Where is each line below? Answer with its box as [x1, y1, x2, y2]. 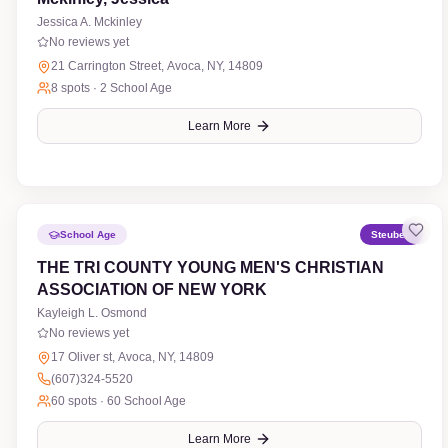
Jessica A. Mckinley [37, 15, 142, 29]
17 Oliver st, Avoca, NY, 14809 [51, 350, 214, 364]
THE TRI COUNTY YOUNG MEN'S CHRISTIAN [37, 259, 384, 276]
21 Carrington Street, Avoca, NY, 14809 [129, 59, 263, 73]
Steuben [370, 229, 411, 240]
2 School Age [100, 81, 172, 95]
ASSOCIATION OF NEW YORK [37, 281, 267, 298]
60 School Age [107, 394, 186, 408]
